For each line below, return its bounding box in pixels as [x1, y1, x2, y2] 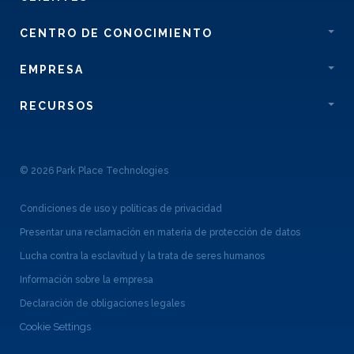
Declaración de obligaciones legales [20, 298, 185, 310]
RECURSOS [20, 100, 95, 113]
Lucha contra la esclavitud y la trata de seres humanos [20, 250, 265, 262]
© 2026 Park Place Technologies [20, 165, 168, 177]
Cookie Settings [20, 320, 91, 333]
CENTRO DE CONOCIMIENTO [20, 27, 213, 40]
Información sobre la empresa [20, 274, 153, 286]
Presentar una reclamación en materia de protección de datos [20, 227, 300, 239]
